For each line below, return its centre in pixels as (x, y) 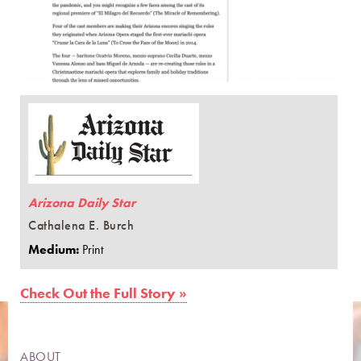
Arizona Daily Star (82, 202)
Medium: (55, 249)
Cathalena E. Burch (81, 225)
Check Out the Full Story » (104, 293)
